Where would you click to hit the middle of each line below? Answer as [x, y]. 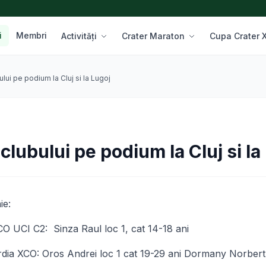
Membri [31, 35]
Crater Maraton [154, 36]
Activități [80, 36]
